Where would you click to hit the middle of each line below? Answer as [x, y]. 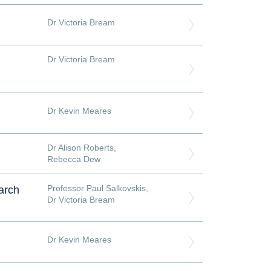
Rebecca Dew [73, 159]
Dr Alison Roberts [80, 147]
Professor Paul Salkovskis [96, 188]
